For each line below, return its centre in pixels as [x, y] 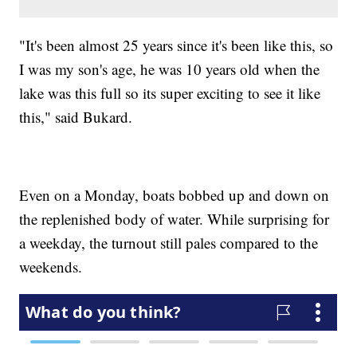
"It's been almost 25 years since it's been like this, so [177, 45]
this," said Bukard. [76, 116]
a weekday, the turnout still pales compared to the [169, 242]
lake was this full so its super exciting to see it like [170, 92]
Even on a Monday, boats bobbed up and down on [175, 194]
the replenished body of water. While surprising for [175, 218]
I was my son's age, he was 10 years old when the [170, 69]
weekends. [51, 266]
